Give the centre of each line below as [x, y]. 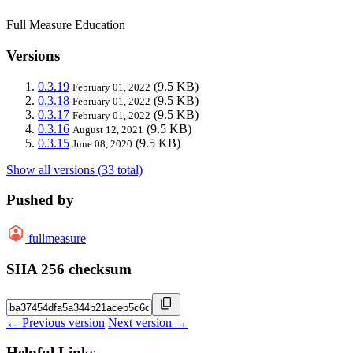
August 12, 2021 [108, 129]
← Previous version [56, 322]
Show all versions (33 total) [74, 169]
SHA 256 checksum [69, 269]
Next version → [148, 322]
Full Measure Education [66, 25]
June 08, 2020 [102, 143]
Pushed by [40, 200]
